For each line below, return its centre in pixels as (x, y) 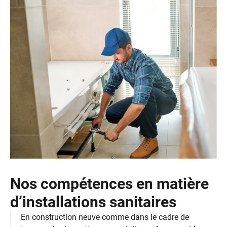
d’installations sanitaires (93, 202)
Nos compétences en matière (109, 184)
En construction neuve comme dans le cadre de (105, 217)
